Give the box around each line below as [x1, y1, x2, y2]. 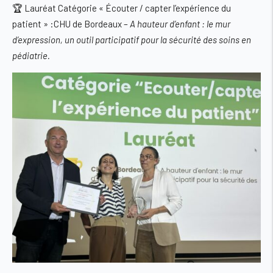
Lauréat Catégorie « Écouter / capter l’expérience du [24, 2, 231, 14]
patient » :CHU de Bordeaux [12, 18, 122, 30]
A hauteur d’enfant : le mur [130, 18, 230, 30]
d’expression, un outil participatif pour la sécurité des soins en [12, 34, 251, 46]
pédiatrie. [12, 50, 50, 62]
